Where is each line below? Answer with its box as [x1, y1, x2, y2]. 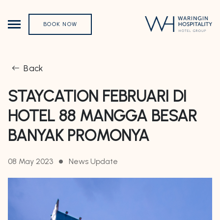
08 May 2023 [8, 156, 53, 166]
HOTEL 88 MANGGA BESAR [8, 106, 197, 125]
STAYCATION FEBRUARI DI [8, 86, 187, 106]
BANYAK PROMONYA [8, 126, 149, 145]
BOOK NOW [43, 21, 77, 28]
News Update [69, 156, 118, 166]
